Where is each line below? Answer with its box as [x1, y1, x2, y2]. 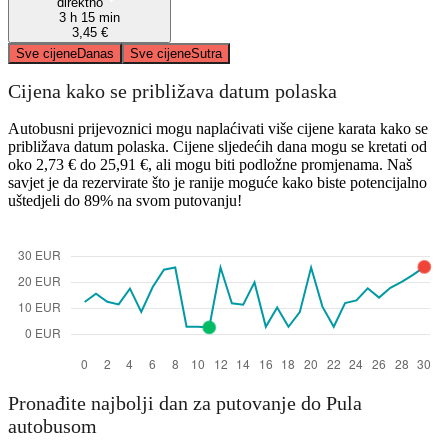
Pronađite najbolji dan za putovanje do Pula [8, 392, 362, 415]
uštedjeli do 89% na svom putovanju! [8, 191, 242, 209]
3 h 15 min [59, 9, 120, 25]
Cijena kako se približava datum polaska [8, 80, 337, 103]
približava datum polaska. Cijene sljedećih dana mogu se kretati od [8, 137, 427, 155]
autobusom [8, 415, 97, 438]
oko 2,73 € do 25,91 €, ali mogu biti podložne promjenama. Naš [8, 155, 412, 173]
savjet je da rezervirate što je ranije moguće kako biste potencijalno [8, 173, 427, 191]
